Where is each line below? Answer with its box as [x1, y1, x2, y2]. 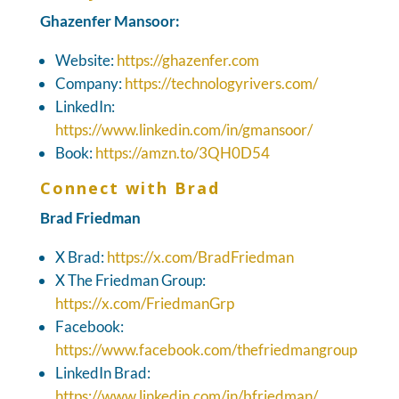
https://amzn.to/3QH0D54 [94, 142, 270, 162]
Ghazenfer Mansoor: [39, 11, 180, 30]
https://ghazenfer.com [116, 50, 259, 69]
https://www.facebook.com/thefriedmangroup [54, 339, 357, 359]
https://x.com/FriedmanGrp [54, 293, 234, 313]
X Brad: [54, 247, 107, 266]
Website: [54, 50, 117, 69]
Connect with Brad [39, 176, 220, 199]
